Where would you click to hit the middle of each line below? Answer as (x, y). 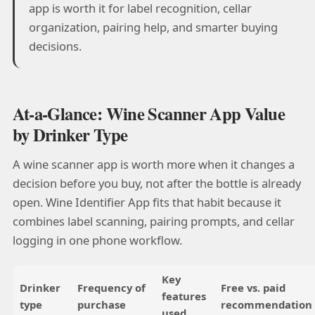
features (184, 296)
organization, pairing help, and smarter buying (153, 27)
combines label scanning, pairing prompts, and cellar (153, 221)
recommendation (266, 305)
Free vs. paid (253, 288)
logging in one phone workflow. (97, 240)
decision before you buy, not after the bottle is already (156, 183)
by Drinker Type (70, 135)
